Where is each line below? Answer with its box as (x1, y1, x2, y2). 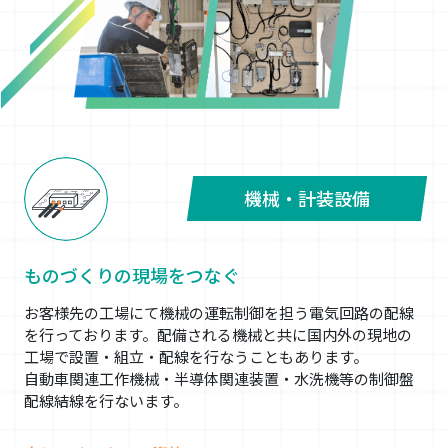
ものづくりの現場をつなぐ (24, 261, 240, 288)
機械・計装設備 (244, 185, 370, 212)
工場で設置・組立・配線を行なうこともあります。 (24, 345, 368, 367)
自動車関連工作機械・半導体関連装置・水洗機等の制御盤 (24, 367, 414, 389)
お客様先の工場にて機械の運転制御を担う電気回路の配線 (24, 301, 414, 323)
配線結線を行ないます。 (24, 389, 188, 411)
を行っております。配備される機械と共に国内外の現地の (24, 323, 412, 345)
